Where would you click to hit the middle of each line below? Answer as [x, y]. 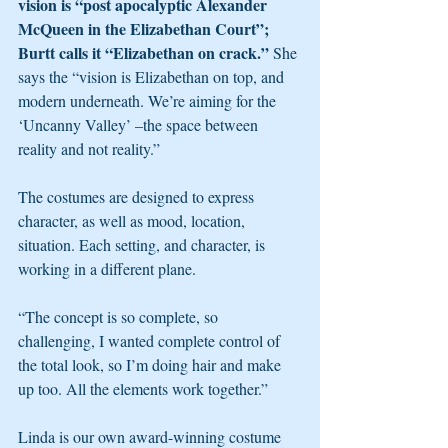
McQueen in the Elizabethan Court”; [145, 28]
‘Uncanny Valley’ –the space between [140, 124]
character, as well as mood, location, [133, 220]
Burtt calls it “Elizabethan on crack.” [145, 52]
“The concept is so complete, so [120, 316]
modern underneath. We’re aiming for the [149, 100]
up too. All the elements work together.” [143, 388]
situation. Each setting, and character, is [143, 244]
